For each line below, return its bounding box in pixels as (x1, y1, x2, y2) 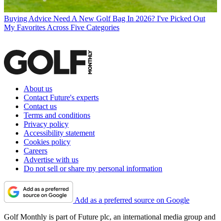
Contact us (24, 102, 57, 110)
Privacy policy (24, 119, 69, 128)
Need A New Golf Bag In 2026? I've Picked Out (53, 14, 205, 23)
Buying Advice (4, 14, 51, 23)
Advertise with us (24, 155, 78, 164)
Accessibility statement (24, 128, 95, 137)
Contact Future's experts (24, 93, 99, 102)
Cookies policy (24, 137, 71, 146)
